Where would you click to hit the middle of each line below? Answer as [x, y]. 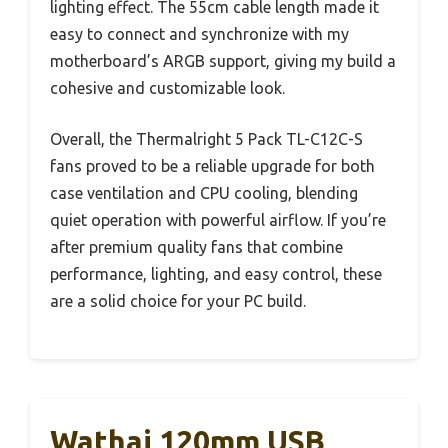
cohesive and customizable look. [167, 88]
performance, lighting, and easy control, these [216, 274]
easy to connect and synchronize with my [199, 34]
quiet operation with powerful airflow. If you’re [218, 220]
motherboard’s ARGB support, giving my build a [223, 61]
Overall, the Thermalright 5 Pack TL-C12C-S [206, 139]
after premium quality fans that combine [196, 247]
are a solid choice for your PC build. [178, 301]
